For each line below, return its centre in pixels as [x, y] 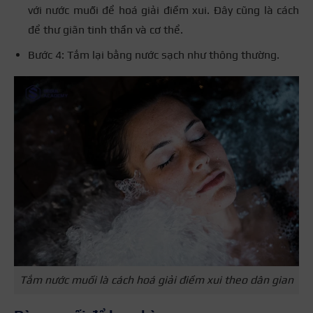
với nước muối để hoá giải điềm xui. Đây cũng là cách [163, 10]
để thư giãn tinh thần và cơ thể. [105, 29]
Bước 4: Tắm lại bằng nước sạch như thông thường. [154, 54]
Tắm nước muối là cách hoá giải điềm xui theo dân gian [156, 280]
